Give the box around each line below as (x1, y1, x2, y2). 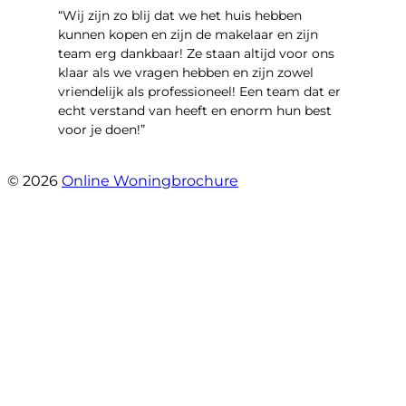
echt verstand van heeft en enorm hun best (58, 102, 332, 120)
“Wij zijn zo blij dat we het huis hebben (58, 7, 302, 24)
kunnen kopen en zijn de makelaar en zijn (58, 26, 318, 43)
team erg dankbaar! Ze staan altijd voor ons (58, 45, 334, 63)
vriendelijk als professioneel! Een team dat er (58, 83, 341, 101)
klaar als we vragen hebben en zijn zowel (58, 64, 314, 82)
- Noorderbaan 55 (58, 154, 173, 171)
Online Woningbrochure (62, 172, 238, 190)
